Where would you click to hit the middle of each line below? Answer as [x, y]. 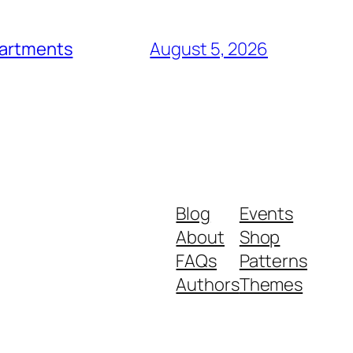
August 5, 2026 [209, 48]
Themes [271, 284]
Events [266, 213]
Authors [208, 284]
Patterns [273, 260]
